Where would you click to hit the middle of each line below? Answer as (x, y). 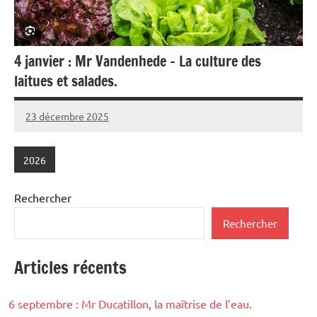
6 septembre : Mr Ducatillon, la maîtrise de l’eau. (130, 304)
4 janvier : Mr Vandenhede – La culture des (138, 62)
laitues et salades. (66, 81)
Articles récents (70, 268)
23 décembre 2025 (67, 116)
